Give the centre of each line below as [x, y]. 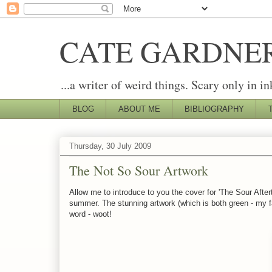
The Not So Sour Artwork [139, 170]
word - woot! [90, 214]
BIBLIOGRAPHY [214, 109]
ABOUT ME [139, 109]
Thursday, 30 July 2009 [110, 146]
